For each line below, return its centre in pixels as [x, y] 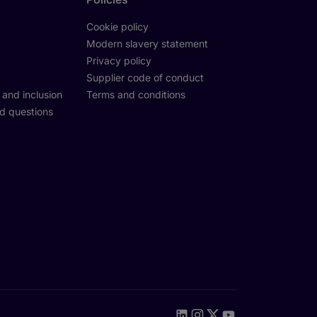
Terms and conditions [136, 95]
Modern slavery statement [147, 44]
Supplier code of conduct [145, 78]
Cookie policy [117, 27]
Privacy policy [119, 61]
